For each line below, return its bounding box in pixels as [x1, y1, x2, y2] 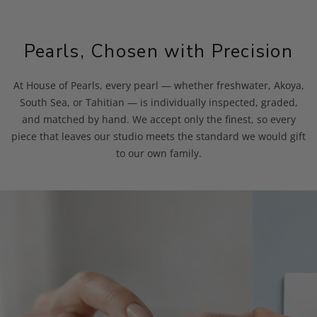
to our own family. [115, 146, 202, 160]
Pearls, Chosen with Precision [23, 38, 294, 64]
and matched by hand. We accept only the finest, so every [21, 112, 296, 126]
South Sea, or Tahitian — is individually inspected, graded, [19, 95, 298, 109]
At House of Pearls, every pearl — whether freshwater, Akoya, [13, 78, 304, 92]
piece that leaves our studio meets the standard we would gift [11, 129, 306, 143]
